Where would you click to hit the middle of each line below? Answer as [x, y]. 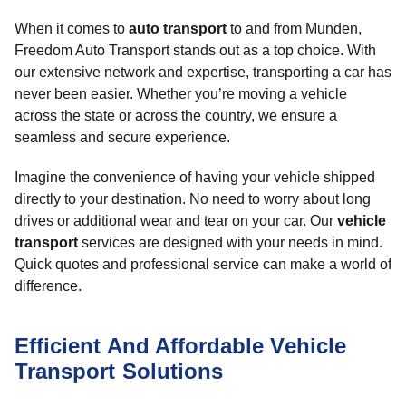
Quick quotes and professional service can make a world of [203, 264]
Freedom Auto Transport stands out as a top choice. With [195, 50]
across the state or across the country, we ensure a [176, 116]
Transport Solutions [119, 371]
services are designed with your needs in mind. [230, 242]
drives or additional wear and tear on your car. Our [176, 221]
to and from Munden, [294, 29]
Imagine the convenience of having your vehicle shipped [195, 177]
